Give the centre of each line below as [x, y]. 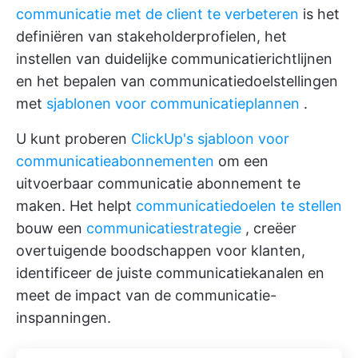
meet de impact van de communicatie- [146, 295]
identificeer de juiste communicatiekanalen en [170, 273]
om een [241, 161]
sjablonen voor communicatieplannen [173, 103]
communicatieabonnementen [115, 161]
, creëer [269, 228]
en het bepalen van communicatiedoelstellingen [177, 81]
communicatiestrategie [164, 228]
